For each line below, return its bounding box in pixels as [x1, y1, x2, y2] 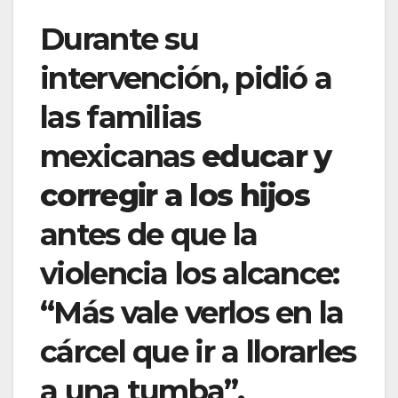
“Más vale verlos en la [40, 294, 344, 332]
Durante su [40, 20, 199, 59]
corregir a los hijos [40, 177, 309, 215]
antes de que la [40, 216, 258, 254]
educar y [202, 138, 331, 176]
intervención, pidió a [40, 60, 332, 98]
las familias [40, 99, 201, 137]
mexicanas [40, 138, 203, 176]
